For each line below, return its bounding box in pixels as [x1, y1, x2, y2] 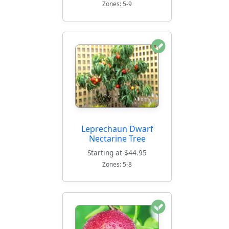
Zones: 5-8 [102, 159, 132, 169]
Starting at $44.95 [87, 147, 147, 157]
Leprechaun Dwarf [81, 123, 153, 134]
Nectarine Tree [88, 132, 146, 144]
